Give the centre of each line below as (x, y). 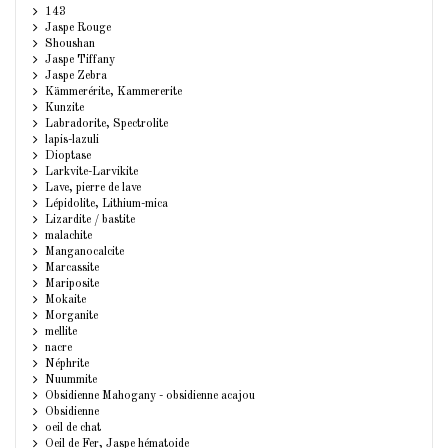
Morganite (72, 316)
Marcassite (72, 268)
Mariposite (72, 284)
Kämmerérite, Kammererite (114, 92)
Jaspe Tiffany (80, 60)
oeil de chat (73, 428)
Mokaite (66, 300)
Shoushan (70, 44)
